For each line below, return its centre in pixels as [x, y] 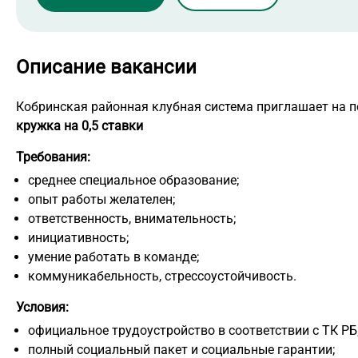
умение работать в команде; [113, 257]
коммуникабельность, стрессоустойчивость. [162, 276]
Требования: [53, 157]
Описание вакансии [106, 68]
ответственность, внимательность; [132, 219]
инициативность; [78, 238]
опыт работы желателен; [101, 200]
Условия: [42, 308]
